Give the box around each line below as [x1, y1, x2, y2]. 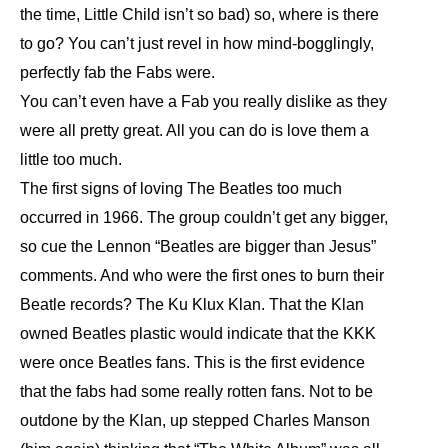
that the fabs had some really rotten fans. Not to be [20, 383, 373, 400]
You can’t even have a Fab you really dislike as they [20, 93, 387, 110]
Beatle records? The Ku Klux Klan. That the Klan [20, 296, 364, 313]
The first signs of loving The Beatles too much [20, 180, 342, 197]
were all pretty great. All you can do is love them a [20, 122, 369, 139]
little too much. [20, 151, 122, 168]
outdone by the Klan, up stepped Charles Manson [20, 412, 370, 429]
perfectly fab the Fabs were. [20, 64, 215, 81]
